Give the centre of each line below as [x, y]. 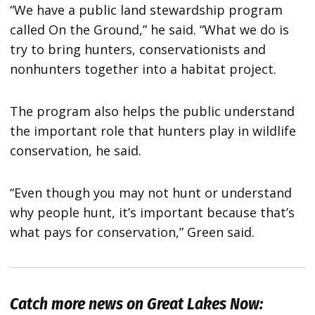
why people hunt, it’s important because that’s [153, 212]
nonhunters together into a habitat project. [143, 69]
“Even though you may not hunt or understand [151, 192]
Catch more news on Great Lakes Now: [137, 303]
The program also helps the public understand [153, 111]
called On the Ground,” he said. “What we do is [150, 29]
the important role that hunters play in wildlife [153, 130]
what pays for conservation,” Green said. [133, 232]
